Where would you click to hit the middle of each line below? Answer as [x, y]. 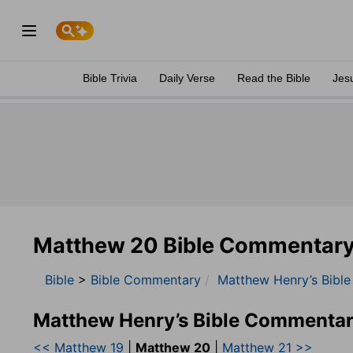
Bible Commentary [146, 280]
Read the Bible [274, 78]
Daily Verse [187, 78]
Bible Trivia [110, 78]
